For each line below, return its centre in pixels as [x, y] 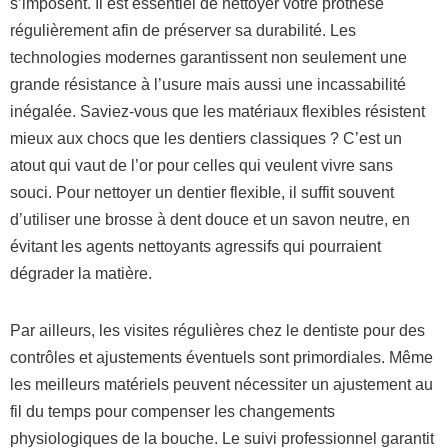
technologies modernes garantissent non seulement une [208, 57]
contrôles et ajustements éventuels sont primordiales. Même [221, 357]
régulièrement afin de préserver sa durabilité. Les [183, 30]
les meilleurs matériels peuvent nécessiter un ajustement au [221, 384]
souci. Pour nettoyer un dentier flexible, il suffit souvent [202, 192]
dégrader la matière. [81, 273]
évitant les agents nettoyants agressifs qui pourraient [195, 246]
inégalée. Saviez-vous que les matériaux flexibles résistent [217, 111]
